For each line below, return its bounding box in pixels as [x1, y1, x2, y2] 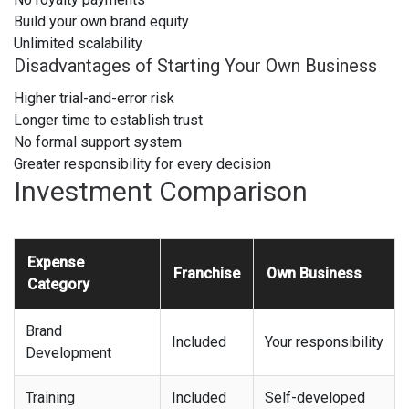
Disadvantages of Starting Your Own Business [14, 54, 377, 77]
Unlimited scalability [14, 34, 142, 52]
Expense [27, 253, 84, 271]
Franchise [173, 264, 240, 282]
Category [27, 275, 89, 293]
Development [26, 343, 111, 362]
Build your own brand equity [14, 12, 189, 30]
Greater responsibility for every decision [14, 154, 271, 173]
